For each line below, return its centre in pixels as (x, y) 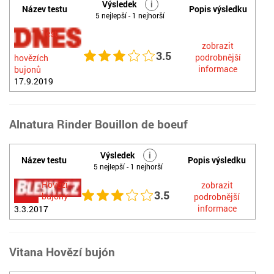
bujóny (55, 196)
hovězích (31, 58)
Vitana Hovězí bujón (62, 252)
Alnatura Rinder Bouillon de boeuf (98, 124)
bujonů (28, 69)
